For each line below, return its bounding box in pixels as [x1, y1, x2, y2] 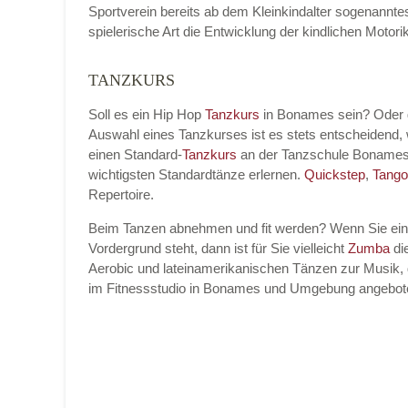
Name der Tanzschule [151, 76, 288, 92]
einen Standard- [88, 147, 182, 162]
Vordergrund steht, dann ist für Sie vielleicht [88, 240, 348, 256]
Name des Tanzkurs [151, 342, 276, 357]
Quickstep [304, 167, 365, 182]
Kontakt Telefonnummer [151, 253, 304, 269]
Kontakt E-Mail [151, 165, 245, 180]
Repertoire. [88, 187, 154, 202]
